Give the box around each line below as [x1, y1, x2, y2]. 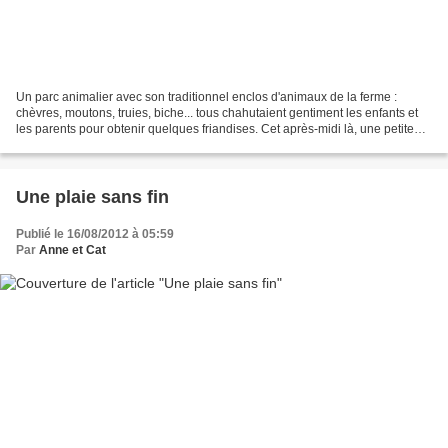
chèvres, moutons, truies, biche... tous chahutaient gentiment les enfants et [16, 105, 418, 120]
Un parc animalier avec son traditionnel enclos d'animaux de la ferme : [16, 89, 397, 104]
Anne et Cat [39, 242, 106, 257]
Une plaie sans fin [16, 186, 169, 207]
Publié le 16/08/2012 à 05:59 [16, 226, 174, 241]
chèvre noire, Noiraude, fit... [16, 137, 165, 152]
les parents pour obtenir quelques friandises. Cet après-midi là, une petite [16, 121, 414, 136]
